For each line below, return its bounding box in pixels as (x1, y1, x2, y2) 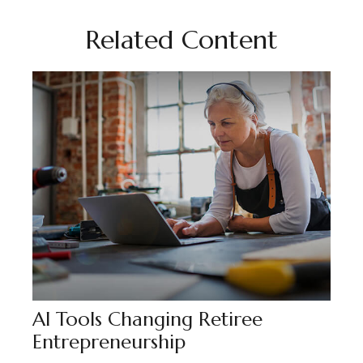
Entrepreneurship (32, 329, 186, 354)
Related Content (85, 23, 278, 57)
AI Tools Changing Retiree (32, 306, 263, 331)
